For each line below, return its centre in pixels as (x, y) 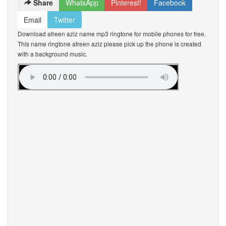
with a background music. (52, 54)
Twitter (65, 20)
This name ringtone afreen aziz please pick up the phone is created (109, 44)
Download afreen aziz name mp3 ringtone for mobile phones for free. (112, 34)
